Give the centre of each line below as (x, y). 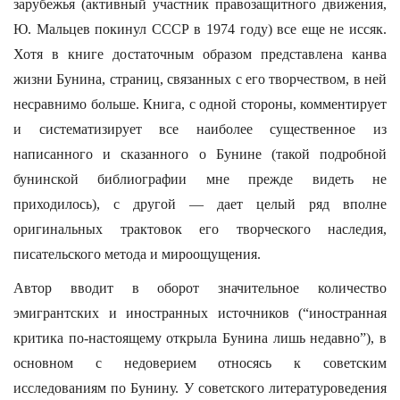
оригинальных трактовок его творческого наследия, (200, 229)
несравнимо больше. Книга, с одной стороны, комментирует (200, 104)
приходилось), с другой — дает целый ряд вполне (200, 204)
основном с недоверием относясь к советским (200, 363)
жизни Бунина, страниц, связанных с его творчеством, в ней (200, 79)
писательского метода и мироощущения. (137, 254)
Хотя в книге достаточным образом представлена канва (200, 54)
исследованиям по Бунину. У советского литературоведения (200, 388)
